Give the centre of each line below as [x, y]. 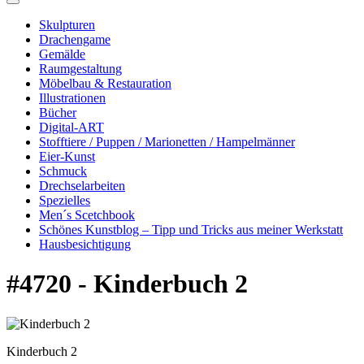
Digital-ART [71, 127]
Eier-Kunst [67, 156]
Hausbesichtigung [85, 244]
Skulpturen [67, 25]
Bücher [58, 113]
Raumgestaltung [80, 69]
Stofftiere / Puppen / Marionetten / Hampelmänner [167, 142]
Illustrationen [72, 98]
